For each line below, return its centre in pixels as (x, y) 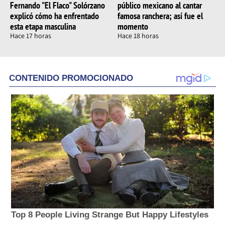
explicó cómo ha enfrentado (54, 16)
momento (133, 27)
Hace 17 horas (31, 36)
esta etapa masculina (43, 27)
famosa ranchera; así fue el (160, 16)
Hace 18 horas (138, 36)
